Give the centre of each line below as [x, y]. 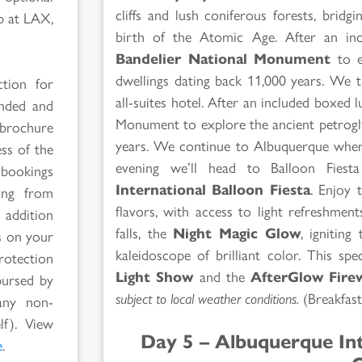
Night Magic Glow [237, 232]
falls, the [145, 232]
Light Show [155, 276]
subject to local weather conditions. [207, 297]
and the [222, 276]
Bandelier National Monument [223, 57]
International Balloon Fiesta [213, 188]
